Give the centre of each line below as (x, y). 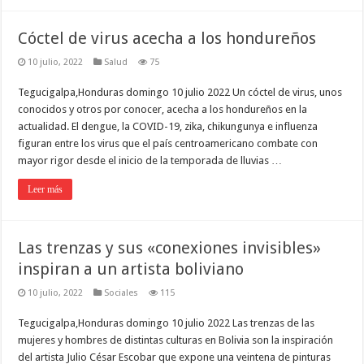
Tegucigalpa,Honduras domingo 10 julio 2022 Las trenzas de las (167, 323)
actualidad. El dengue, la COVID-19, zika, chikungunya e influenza (168, 127)
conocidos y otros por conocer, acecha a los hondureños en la (163, 110)
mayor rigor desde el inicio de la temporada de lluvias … (150, 161)
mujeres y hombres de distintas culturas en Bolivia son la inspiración (176, 340)
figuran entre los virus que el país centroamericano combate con (168, 144)
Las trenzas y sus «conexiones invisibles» (170, 248)
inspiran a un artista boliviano (131, 269)
